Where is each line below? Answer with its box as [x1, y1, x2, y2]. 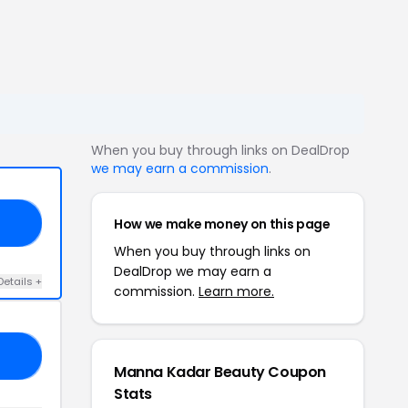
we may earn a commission [91, 159, 269, 178]
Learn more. [199, 282, 274, 301]
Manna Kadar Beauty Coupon [114, 362, 327, 382]
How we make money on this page [114, 215, 331, 233]
